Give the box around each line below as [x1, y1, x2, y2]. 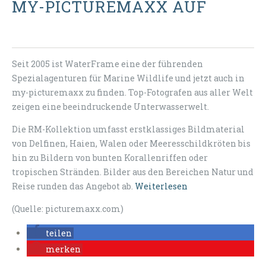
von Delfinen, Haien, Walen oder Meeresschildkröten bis [12, 138, 251, 150]
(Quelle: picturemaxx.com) [12, 203, 123, 215]
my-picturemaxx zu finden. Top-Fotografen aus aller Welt [12, 87, 253, 99]
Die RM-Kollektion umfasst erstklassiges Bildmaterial [12, 123, 245, 135]
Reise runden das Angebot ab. [12, 180, 135, 192]
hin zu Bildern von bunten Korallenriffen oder [12, 152, 208, 164]
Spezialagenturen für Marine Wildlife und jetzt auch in [12, 72, 245, 84]
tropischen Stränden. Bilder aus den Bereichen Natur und [12, 166, 254, 178]
